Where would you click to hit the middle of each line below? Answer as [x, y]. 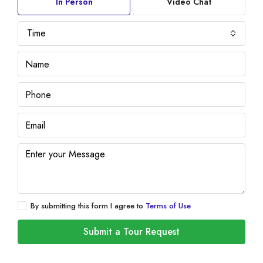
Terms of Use [168, 206]
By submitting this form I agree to [88, 206]
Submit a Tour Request [131, 232]
